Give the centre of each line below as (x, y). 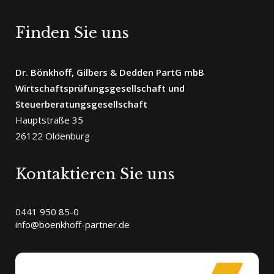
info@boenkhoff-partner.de (72, 224)
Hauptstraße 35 (49, 120)
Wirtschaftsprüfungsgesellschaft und (100, 88)
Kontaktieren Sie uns (95, 174)
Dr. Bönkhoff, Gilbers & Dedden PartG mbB (110, 72)
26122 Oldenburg (53, 136)
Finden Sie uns (72, 33)
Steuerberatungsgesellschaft (83, 104)
